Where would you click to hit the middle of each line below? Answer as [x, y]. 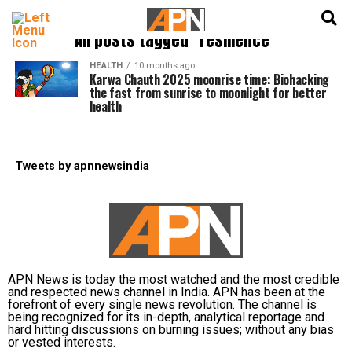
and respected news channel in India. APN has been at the [167, 292]
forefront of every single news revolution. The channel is [162, 304]
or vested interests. [62, 342]
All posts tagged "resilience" [176, 40]
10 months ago [164, 66]
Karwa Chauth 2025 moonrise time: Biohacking [209, 79]
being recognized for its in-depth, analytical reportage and [166, 317]
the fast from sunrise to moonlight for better [208, 93]
